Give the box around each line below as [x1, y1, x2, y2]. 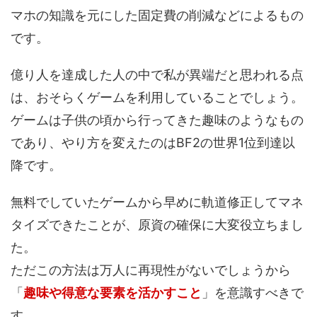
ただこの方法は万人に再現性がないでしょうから [11, 263, 291, 278]
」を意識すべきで [202, 285, 304, 301]
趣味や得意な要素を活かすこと [23, 285, 202, 301]
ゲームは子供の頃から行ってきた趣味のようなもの [11, 113, 304, 128]
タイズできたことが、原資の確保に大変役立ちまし [11, 217, 304, 233]
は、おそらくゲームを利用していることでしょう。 [11, 90, 304, 105]
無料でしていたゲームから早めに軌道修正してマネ [11, 195, 304, 210]
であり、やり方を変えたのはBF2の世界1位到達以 [11, 135, 295, 151]
